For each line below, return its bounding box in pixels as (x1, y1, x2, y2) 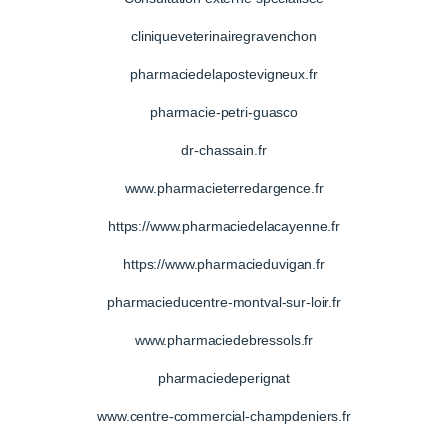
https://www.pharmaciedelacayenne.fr (107, 217, 341, 234)
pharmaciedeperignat (157, 369, 291, 386)
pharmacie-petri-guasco (150, 103, 298, 120)
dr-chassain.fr (181, 141, 267, 158)
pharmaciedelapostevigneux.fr (130, 65, 318, 82)
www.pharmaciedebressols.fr (134, 331, 314, 348)
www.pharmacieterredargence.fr (124, 179, 324, 196)
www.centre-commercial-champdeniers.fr (97, 407, 351, 424)
